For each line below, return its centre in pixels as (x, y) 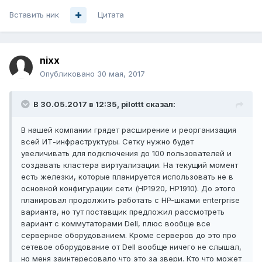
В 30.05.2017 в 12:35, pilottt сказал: (104, 104)
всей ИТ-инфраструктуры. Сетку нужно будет (107, 142)
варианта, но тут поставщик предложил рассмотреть (123, 212)
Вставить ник (34, 15)
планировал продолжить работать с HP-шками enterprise (130, 200)
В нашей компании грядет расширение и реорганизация (129, 130)
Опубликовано (68, 74)
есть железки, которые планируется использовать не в (127, 177)
